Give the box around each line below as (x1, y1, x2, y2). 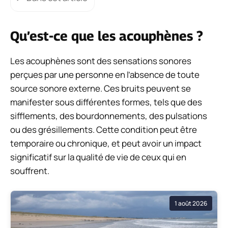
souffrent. (10, 164, 49, 177)
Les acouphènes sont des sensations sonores (10, 54, 191, 67)
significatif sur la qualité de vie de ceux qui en (10, 151, 186, 163)
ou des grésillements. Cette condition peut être (10, 123, 197, 135)
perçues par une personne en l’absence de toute (10, 68, 199, 80)
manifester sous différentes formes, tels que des (10, 96, 202, 108)
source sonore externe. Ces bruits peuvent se (10, 82, 191, 94)
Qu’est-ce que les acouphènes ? (10, 27, 203, 44)
